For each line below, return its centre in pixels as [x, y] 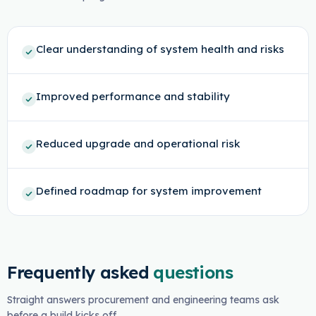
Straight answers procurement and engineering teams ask [143, 300]
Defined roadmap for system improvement [148, 191]
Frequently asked [78, 272]
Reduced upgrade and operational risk [138, 144]
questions [193, 272]
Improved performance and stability [133, 96]
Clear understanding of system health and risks [160, 49]
